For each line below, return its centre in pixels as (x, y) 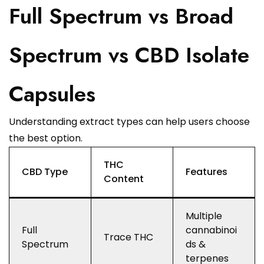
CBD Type (45, 172)
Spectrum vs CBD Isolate (129, 55)
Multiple (204, 216)
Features (207, 172)
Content (124, 179)
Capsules (52, 94)
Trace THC (128, 237)
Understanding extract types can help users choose (129, 122)
